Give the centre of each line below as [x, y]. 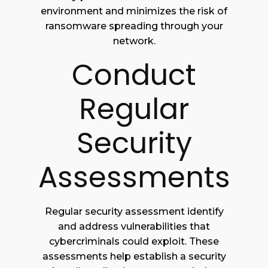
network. [134, 41]
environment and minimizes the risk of [134, 11]
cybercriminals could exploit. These [134, 242]
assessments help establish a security [134, 257]
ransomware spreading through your [134, 26]
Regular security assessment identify [134, 212]
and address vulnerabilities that [134, 227]
